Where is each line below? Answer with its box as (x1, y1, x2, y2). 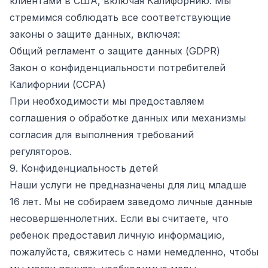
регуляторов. (10, 145, 72, 157)
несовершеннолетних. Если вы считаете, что (10, 212, 229, 224)
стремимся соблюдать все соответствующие (10, 11, 231, 23)
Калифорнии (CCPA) (10, 78, 106, 90)
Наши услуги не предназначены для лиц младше (10, 179, 246, 191)
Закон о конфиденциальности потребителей (10, 62, 226, 74)
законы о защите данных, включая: (10, 28, 180, 40)
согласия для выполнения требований (10, 129, 194, 141)
